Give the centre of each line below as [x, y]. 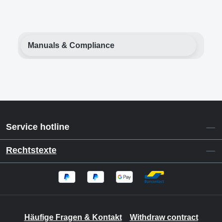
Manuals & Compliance [71, 45]
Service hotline [38, 127]
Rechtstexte [31, 150]
